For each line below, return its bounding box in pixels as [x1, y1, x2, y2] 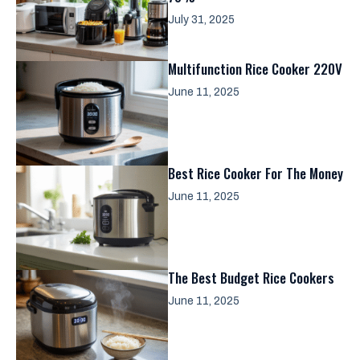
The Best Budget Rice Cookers [168, 268, 334, 288]
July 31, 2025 [168, 14, 235, 26]
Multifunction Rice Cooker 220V [168, 59, 342, 79]
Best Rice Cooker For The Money [168, 163, 343, 183]
